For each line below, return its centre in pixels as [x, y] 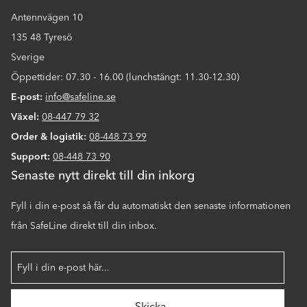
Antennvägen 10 [47, 18]
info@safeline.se [81, 97]
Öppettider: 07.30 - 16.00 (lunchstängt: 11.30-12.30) [125, 77]
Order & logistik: [49, 137]
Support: [30, 157]
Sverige [28, 58]
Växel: [25, 117]
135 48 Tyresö [42, 38]
